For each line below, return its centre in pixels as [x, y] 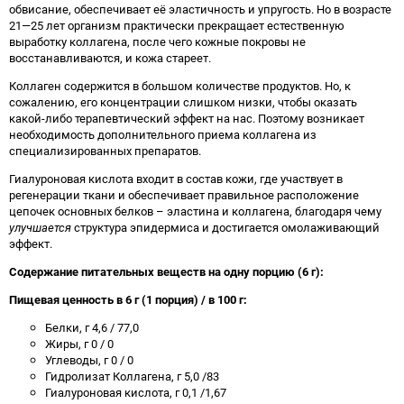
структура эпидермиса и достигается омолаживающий [225, 227]
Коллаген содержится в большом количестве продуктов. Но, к [180, 86]
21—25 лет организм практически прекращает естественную [177, 25]
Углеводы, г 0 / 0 [89, 360]
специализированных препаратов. [105, 151]
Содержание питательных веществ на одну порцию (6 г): [166, 271]
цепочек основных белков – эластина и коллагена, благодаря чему [195, 211]
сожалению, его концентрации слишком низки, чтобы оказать [183, 102]
